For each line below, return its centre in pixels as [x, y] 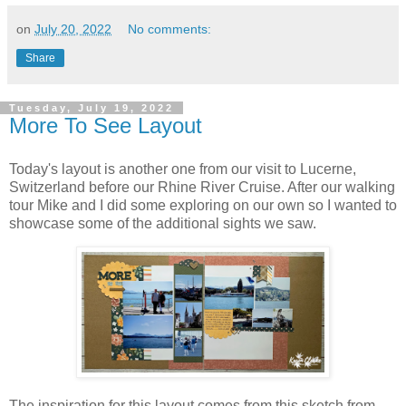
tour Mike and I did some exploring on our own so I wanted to [203, 205]
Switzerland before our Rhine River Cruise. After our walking [202, 187]
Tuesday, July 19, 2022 [92, 107]
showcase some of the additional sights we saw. [163, 223]
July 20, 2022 [73, 29]
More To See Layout [106, 125]
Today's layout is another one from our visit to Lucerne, [183, 169]
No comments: [170, 29]
